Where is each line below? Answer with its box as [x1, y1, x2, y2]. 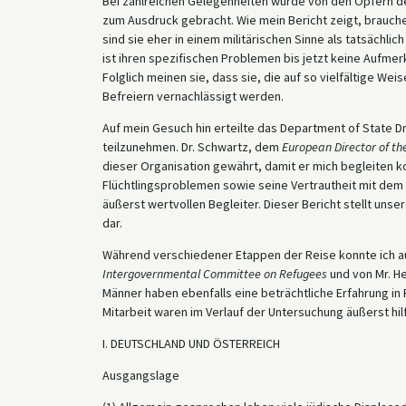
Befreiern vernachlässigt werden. [101, 87, 284, 104]
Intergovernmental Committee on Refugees [101, 265, 327, 282]
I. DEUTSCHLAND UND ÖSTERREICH [101, 334, 280, 352]
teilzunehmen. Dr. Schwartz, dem [101, 138, 282, 155]
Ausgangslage [101, 366, 179, 383]
